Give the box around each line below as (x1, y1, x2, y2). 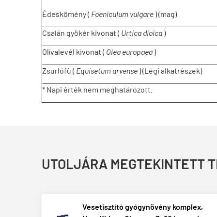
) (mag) (154, 9, 177, 18)
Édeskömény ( (42, 9, 91, 18)
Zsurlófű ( (42, 66, 76, 75)
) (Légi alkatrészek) (138, 66, 202, 75)
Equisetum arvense (76, 66, 138, 75)
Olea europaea (106, 47, 153, 56)
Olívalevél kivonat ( (42, 47, 106, 56)
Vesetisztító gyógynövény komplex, (82, 202, 203, 211)
